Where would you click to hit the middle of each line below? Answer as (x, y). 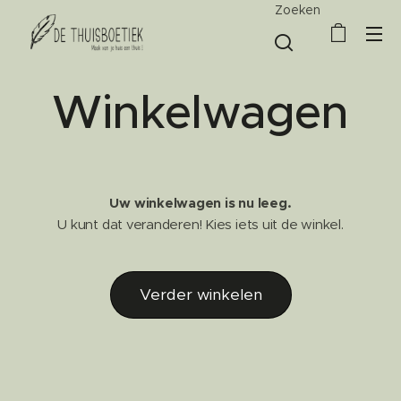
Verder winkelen (200, 294)
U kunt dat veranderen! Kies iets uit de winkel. (200, 224)
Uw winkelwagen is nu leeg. (200, 203)
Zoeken (298, 10)
